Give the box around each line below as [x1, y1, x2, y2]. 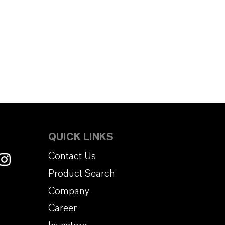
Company [48, 186, 89, 196]
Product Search [48, 168, 115, 179]
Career [48, 203, 77, 214]
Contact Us [48, 151, 96, 161]
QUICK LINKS [48, 132, 114, 143]
